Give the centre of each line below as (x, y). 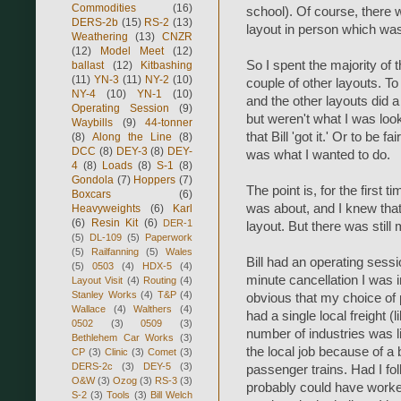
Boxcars (91, 194)
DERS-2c (92, 366)
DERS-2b (95, 22)
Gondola (93, 179)
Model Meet (132, 51)
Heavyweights (106, 208)
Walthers (153, 308)
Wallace (89, 308)
